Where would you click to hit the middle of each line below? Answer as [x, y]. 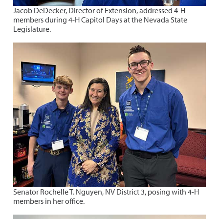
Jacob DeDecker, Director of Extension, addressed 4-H [99, 11]
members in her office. [49, 201]
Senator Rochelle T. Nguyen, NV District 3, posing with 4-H [106, 191]
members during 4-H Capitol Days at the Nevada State [100, 20]
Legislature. [32, 29]
